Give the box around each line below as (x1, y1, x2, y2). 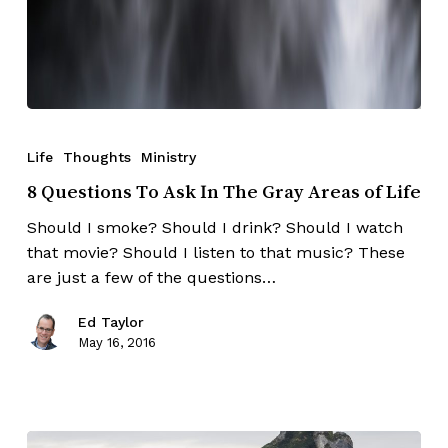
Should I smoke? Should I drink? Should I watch (26, 217, 403, 237)
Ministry (140, 148, 196, 165)
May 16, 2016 (77, 334, 156, 350)
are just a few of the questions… (26, 267, 276, 287)
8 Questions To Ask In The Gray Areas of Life (26, 180, 421, 201)
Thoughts (62, 148, 131, 165)
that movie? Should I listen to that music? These (26, 242, 405, 262)
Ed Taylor (77, 313, 144, 330)
